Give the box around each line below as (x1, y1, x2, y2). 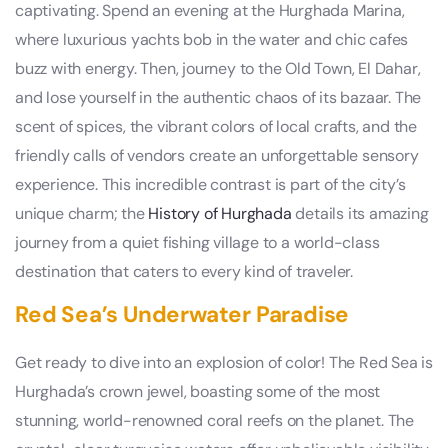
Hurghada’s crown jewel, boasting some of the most (15, 381, 381, 403)
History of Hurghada (148, 203, 292, 225)
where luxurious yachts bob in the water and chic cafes (15, 29, 409, 51)
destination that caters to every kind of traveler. (15, 261, 353, 283)
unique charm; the (15, 203, 149, 225)
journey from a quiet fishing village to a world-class (15, 232, 380, 254)
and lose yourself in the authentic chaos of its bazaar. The (15, 87, 422, 109)
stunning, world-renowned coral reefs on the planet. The (15, 410, 414, 432)
